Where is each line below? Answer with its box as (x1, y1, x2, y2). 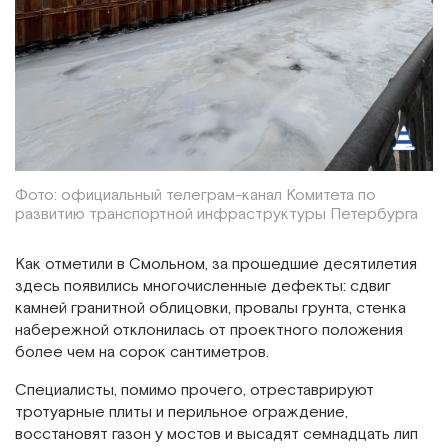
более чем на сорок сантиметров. (15, 341, 269, 363)
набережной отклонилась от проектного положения (15, 319, 403, 341)
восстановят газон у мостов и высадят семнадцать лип (15, 423, 418, 445)
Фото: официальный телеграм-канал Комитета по (15, 184, 376, 206)
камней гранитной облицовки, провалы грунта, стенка (15, 297, 406, 319)
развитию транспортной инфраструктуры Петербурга (15, 203, 418, 225)
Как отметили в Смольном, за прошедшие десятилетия (15, 253, 417, 275)
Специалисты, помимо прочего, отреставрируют (15, 379, 374, 401)
